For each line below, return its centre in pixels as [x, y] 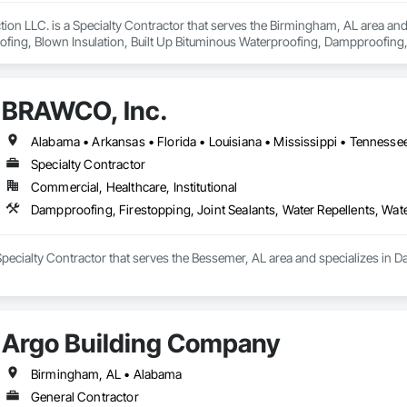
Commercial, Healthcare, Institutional [134, 187]
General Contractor [84, 397]
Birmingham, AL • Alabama [106, 374]
